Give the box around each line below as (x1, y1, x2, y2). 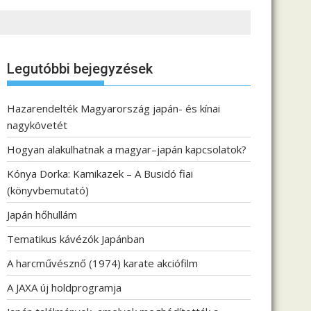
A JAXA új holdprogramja (7, 280, 121, 294)
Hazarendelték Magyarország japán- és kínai (7, 101, 220, 115)
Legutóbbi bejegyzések (7, 60, 153, 77)
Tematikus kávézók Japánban (7, 231, 144, 246)
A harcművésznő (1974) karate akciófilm (7, 255, 198, 270)
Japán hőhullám (7, 207, 77, 221)
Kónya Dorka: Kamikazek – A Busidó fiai (7, 166, 193, 180)
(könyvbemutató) (7, 183, 89, 197)
